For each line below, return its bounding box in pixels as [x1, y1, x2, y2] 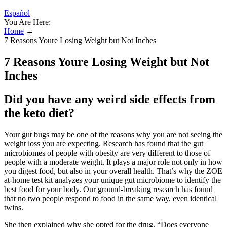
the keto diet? [4, 106, 74, 120]
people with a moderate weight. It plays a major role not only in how [4, 157, 222, 166]
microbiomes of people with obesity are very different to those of [4, 148, 210, 157]
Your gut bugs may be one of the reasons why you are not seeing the [4, 130, 222, 139]
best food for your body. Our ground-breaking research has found [4, 184, 213, 194]
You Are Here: [4, 18, 51, 26]
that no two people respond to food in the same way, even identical [4, 194, 217, 203]
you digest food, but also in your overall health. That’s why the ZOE [4, 166, 222, 175]
